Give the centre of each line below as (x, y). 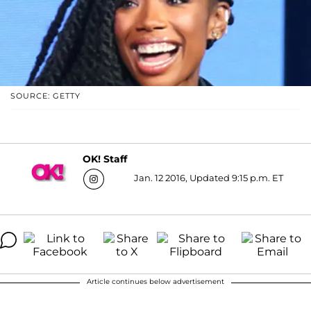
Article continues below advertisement (155, 281)
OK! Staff (105, 159)
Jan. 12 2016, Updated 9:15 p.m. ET (209, 177)
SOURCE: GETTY (45, 95)
